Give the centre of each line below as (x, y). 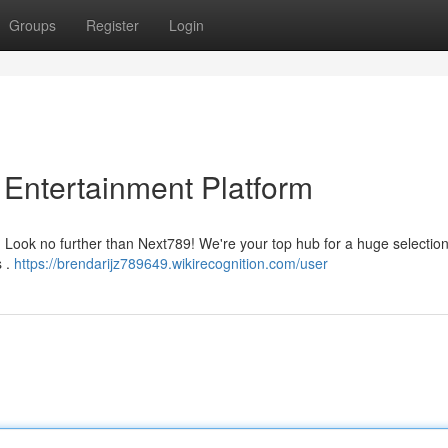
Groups (32, 25)
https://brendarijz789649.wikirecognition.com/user (171, 263)
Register (112, 25)
